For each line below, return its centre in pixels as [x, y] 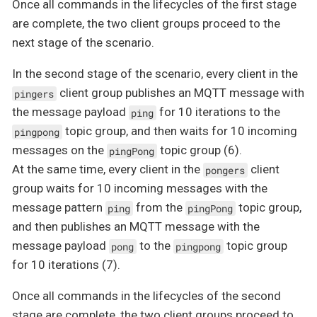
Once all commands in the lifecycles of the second [146, 296]
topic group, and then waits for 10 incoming [179, 131]
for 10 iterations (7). [66, 265]
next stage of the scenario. [83, 43]
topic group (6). [199, 150]
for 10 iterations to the [218, 112]
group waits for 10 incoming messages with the [140, 189]
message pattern [59, 208]
